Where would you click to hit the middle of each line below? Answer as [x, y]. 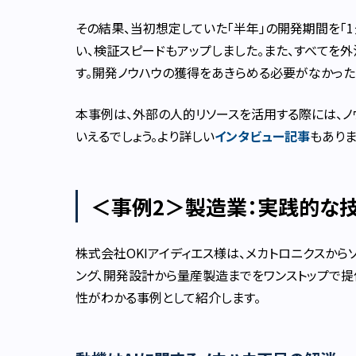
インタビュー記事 [262, 136]
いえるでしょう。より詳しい [145, 136]
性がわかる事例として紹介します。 [168, 298]
